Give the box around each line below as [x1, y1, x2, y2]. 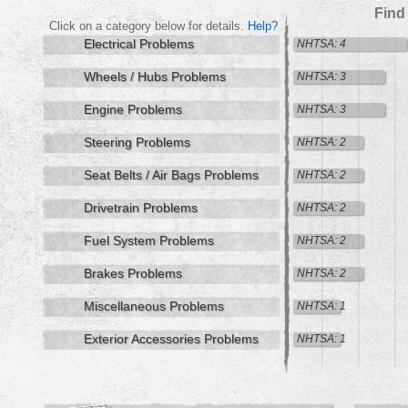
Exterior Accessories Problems [84, 331, 259, 346]
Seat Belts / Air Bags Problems [84, 168, 259, 182]
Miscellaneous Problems [84, 299, 224, 313]
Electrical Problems [84, 36, 194, 51]
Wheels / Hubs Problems [84, 69, 226, 84]
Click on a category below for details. [49, 19, 248, 33]
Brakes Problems [84, 266, 182, 280]
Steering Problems [84, 135, 190, 149]
